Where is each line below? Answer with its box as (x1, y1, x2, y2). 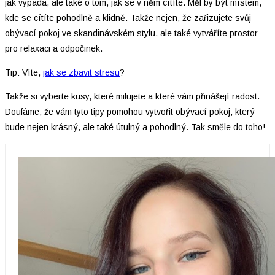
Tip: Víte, (5, 68, 43, 78)
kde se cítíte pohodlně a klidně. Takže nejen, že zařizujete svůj (5, 13, 251, 23)
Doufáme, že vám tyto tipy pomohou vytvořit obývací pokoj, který (5, 107, 255, 117)
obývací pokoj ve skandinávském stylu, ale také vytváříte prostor (5, 28, 258, 39)
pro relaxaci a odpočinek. (5, 44, 103, 54)
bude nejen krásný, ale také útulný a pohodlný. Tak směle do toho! (5, 122, 265, 133)
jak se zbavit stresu (43, 68, 120, 78)
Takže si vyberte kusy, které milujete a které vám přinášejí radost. (5, 91, 260, 102)
